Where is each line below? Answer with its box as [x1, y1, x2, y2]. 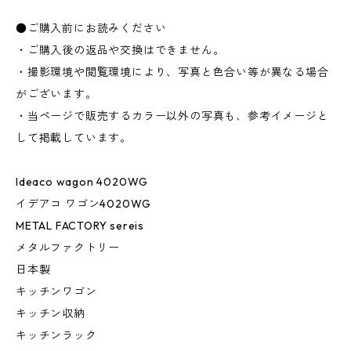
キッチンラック [16, 328, 97, 343]
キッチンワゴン [16, 284, 97, 299]
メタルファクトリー [16, 241, 121, 255]
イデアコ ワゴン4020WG [16, 197, 152, 212]
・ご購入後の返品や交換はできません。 [16, 43, 225, 58]
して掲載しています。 [16, 131, 132, 146]
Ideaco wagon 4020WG [16, 175, 149, 190]
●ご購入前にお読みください [16, 21, 167, 36]
